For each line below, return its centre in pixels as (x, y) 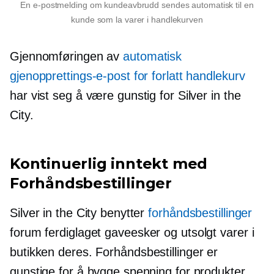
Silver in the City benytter (79, 213)
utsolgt (199, 233)
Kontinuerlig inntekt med (109, 164)
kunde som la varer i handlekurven (137, 20)
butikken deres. (53, 252)
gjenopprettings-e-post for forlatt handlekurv (128, 76)
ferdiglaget (73, 233)
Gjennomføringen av (67, 57)
